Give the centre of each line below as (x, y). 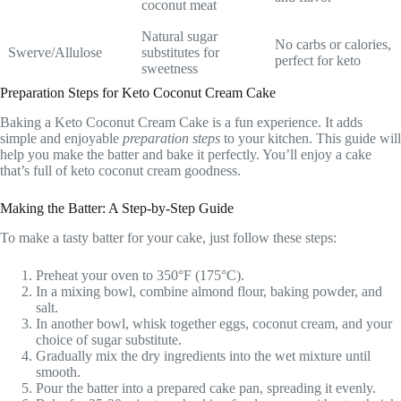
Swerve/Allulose (55, 53)
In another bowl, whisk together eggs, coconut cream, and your (214, 323)
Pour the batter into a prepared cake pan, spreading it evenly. (206, 388)
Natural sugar (179, 37)
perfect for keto (318, 61)
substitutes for (180, 53)
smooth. (58, 371)
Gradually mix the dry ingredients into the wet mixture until (203, 355)
